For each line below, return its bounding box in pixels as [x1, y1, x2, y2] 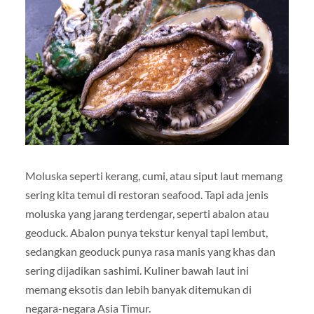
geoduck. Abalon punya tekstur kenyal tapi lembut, [25, 225, 268, 239]
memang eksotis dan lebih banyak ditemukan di [25, 282, 252, 296]
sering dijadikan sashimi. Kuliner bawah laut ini [25, 263, 249, 277]
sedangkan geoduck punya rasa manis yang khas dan [25, 244, 275, 258]
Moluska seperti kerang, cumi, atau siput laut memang [25, 168, 282, 182]
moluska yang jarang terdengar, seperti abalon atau [25, 206, 269, 220]
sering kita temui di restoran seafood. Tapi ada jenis [25, 187, 268, 201]
